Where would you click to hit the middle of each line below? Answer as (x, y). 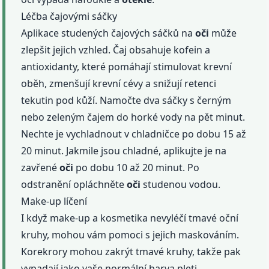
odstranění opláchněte (74, 184)
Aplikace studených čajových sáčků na (108, 33)
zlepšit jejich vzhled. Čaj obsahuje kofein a (116, 50)
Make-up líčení (54, 201)
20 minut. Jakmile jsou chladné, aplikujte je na (124, 150)
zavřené (41, 167)
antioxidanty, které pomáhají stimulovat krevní (127, 66)
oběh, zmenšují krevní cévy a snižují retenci (119, 83)
